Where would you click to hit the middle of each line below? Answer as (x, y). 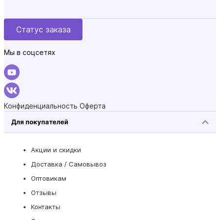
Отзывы (44, 192)
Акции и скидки (56, 150)
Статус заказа (43, 29)
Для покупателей (40, 122)
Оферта (93, 106)
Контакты (46, 206)
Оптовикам (49, 178)
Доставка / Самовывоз (69, 164)
